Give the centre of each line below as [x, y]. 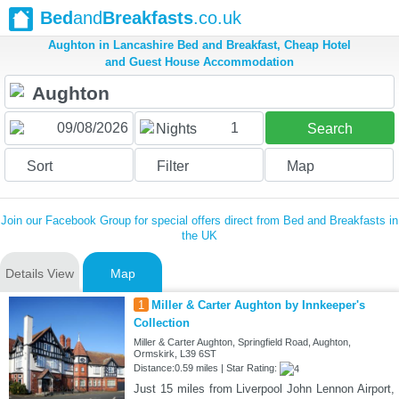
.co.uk [217, 18]
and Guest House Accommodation [199, 62]
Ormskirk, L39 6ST [175, 354]
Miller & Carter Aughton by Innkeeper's [258, 305]
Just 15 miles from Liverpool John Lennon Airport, [264, 389]
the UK [199, 236]
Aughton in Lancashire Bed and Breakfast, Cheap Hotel [199, 45]
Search [330, 129]
